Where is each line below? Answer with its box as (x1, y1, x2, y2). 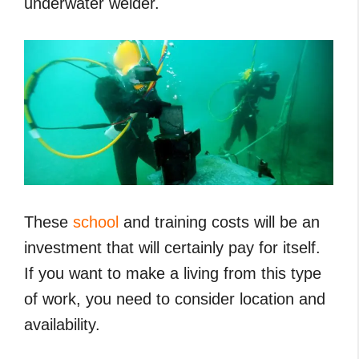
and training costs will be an (119, 212, 320, 231)
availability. (24, 315, 100, 333)
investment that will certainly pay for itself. (24, 238, 321, 256)
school (73, 212, 119, 231)
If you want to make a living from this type (24, 264, 321, 282)
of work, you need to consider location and (24, 289, 325, 308)
